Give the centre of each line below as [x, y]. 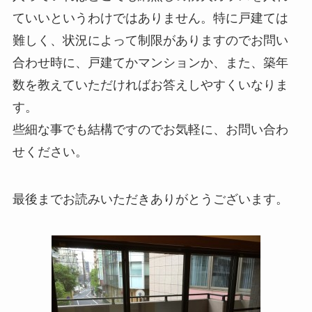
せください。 [50, 152]
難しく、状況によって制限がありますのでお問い [150, 41]
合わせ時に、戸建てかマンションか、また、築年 [150, 63]
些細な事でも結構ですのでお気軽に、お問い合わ [150, 130]
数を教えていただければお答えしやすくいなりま [150, 85]
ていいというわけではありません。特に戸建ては [150, 18]
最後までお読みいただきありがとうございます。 [150, 200]
